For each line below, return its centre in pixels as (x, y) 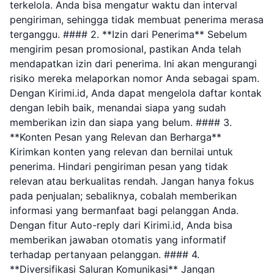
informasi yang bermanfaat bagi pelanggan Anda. (124, 210)
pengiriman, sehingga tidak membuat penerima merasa (137, 20)
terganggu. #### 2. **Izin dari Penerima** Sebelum (128, 34)
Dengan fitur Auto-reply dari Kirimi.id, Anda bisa (121, 225)
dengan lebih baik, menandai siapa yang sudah (118, 108)
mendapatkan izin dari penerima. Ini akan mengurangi (133, 64)
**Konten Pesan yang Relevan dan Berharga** (116, 137)
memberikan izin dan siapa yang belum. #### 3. (121, 122)
